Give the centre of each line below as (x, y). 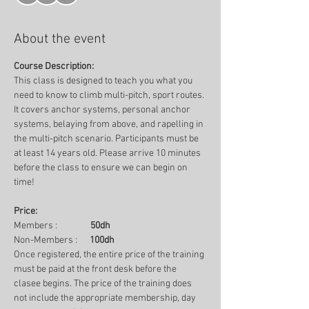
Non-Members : (52, 240)
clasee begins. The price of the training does (104, 284)
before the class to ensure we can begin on (102, 168)
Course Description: (54, 67)
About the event (60, 39)
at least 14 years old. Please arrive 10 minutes (108, 153)
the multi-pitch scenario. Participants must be (107, 139)
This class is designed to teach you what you (104, 81)
